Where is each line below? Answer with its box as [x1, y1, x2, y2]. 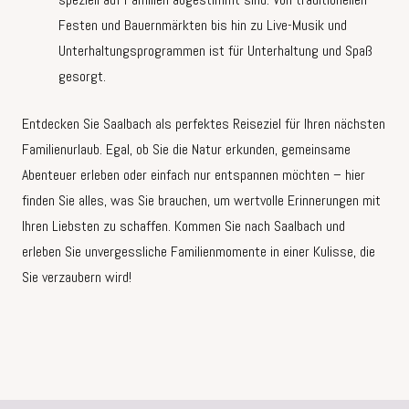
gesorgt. [58, 67, 106, 87]
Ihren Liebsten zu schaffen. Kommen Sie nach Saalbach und [22, 216, 345, 236]
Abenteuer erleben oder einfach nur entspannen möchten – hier [22, 165, 365, 185]
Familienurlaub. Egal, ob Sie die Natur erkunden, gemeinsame [22, 140, 351, 160]
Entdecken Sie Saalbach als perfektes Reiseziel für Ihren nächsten [22, 114, 385, 134]
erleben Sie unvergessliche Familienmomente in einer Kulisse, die [22, 242, 375, 262]
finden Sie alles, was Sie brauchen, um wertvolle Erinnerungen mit [22, 191, 381, 211]
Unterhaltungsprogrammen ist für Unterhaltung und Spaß [58, 41, 372, 61]
